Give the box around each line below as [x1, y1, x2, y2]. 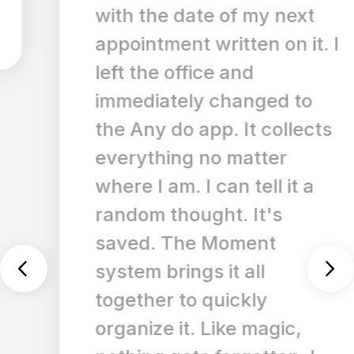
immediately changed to [55, 89, 272, 112]
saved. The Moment [55, 232, 235, 254]
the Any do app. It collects [55, 118, 292, 141]
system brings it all [55, 260, 224, 283]
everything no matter [55, 146, 247, 169]
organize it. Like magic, [55, 317, 261, 340]
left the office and [55, 61, 213, 84]
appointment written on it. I [55, 32, 299, 55]
